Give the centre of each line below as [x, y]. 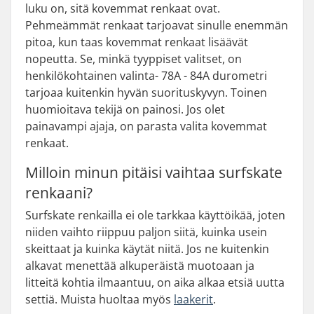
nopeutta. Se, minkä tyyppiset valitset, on [134, 59]
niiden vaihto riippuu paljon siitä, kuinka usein [146, 232]
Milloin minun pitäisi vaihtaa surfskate [154, 172]
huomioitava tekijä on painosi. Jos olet [125, 109]
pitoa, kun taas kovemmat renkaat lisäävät [137, 42]
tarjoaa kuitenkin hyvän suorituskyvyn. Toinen [146, 93]
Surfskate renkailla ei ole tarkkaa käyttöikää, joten [155, 215]
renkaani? [59, 193]
